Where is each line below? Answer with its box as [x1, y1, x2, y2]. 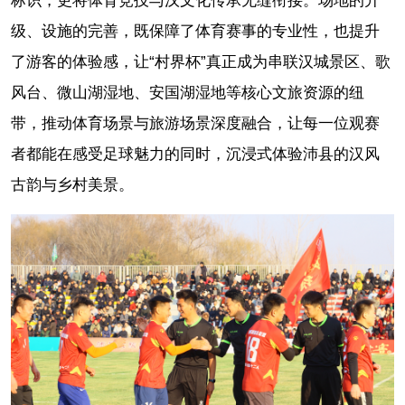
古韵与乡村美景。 [11, 176, 134, 194]
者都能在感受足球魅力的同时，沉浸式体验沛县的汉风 [11, 146, 380, 164]
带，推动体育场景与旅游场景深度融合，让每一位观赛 [11, 115, 380, 133]
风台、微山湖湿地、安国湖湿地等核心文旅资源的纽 [11, 84, 364, 102]
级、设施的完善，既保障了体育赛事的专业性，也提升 [11, 23, 380, 41]
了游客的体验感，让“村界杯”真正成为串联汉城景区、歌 [11, 53, 391, 71]
